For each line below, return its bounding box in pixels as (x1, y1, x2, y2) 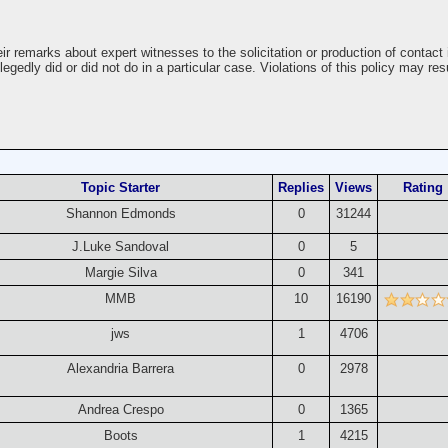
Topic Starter (81, 179, 161, 195)
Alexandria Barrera (67, 360, 175, 376)
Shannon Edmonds (65, 205, 176, 221)
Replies (278, 179, 325, 195)
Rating (403, 179, 444, 195)
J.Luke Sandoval (72, 238, 170, 254)
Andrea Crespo (77, 401, 164, 417)
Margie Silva (84, 264, 157, 280)
